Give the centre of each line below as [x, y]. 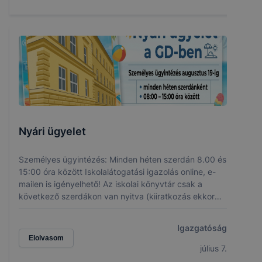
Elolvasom [46, 238]
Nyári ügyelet [52, 132]
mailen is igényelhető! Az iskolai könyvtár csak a [111, 184]
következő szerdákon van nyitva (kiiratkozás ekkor [117, 196]
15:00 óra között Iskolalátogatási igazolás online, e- [117, 172]
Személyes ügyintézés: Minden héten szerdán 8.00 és [123, 160]
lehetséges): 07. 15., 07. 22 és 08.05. [89, 209]
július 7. [213, 249]
